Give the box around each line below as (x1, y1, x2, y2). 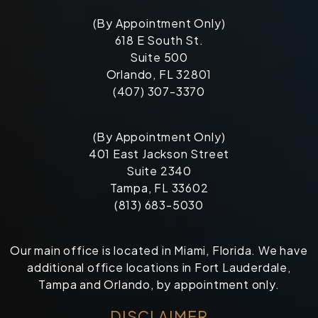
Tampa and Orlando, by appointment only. (38, 277, 280, 292)
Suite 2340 (126, 163, 192, 179)
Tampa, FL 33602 (109, 180, 209, 196)
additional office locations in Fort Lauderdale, (27, 260, 291, 275)
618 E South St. (114, 33, 204, 48)
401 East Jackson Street (88, 146, 230, 162)
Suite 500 (129, 50, 189, 65)
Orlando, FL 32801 (106, 67, 212, 82)
